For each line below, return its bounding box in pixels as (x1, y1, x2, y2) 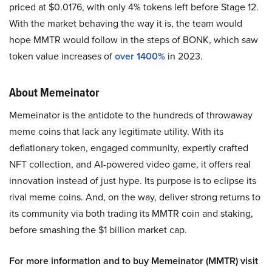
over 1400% (115, 49, 168, 63)
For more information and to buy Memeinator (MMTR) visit (9, 253, 258, 268)
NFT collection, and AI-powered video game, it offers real (9, 157, 251, 171)
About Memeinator (9, 83, 99, 101)
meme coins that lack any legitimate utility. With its (9, 124, 223, 138)
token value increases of (9, 49, 115, 63)
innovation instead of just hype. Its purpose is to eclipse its (9, 173, 256, 188)
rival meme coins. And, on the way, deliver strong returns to (9, 189, 260, 204)
